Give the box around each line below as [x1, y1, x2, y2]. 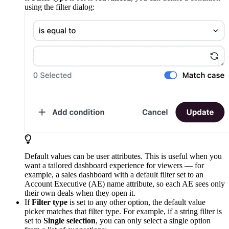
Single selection [43, 216, 96, 225]
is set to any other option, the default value [67, 197, 205, 207]
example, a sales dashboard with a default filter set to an [25, 170, 203, 179]
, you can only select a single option [96, 216, 211, 225]
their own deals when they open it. [25, 188, 135, 197]
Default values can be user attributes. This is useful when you [25, 151, 222, 161]
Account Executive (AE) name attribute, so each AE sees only [25, 179, 225, 188]
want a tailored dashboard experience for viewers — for [25, 161, 204, 170]
